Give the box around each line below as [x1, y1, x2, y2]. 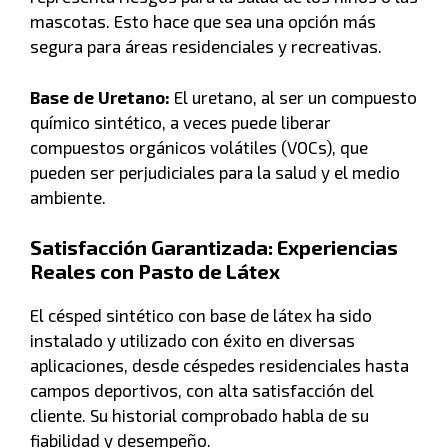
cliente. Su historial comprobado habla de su [30, 405, 369, 426]
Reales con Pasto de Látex [30, 259, 280, 284]
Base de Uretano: [30, 86, 170, 107]
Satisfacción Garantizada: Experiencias [30, 235, 398, 260]
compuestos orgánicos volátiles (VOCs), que [30, 136, 368, 157]
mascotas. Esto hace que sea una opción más [30, 11, 376, 32]
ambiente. [30, 186, 106, 207]
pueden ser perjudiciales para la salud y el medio [30, 161, 400, 182]
